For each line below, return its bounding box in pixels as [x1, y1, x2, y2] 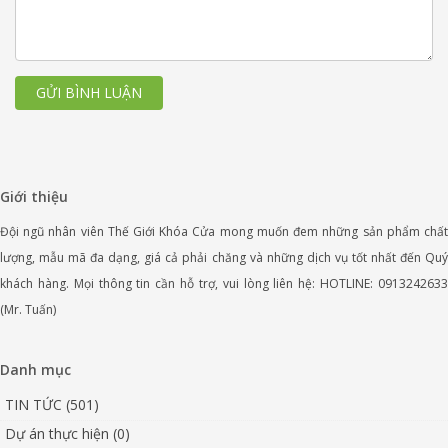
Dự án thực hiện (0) [5, 423, 130, 443]
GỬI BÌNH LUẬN [36, 82, 142, 102]
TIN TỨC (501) [5, 394, 99, 414]
